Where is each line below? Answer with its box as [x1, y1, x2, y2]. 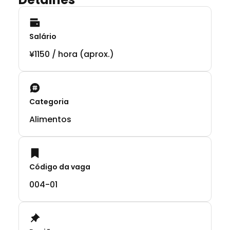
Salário [29, 31, 56, 42]
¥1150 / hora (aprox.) [29, 48, 114, 60]
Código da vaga [29, 161, 90, 172]
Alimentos [29, 113, 71, 125]
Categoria [29, 96, 69, 107]
